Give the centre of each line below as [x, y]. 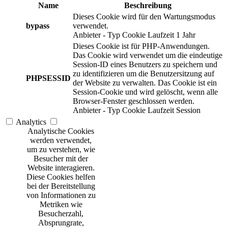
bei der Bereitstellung [61, 186]
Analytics [31, 122]
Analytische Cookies [61, 131]
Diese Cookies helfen [61, 177]
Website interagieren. [61, 167]
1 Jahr [186, 35]
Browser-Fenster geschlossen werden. [134, 101]
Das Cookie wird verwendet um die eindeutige [148, 55]
